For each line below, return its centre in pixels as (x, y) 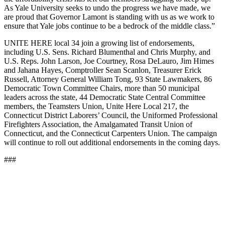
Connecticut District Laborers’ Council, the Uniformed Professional (111, 115)
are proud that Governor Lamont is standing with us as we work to (109, 17)
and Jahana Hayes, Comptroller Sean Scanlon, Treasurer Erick (103, 70)
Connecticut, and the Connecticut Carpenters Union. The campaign (110, 133)
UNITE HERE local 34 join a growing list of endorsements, (99, 43)
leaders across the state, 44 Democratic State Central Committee (105, 97)
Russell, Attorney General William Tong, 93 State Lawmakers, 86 (108, 79)
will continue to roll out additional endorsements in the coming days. (112, 142)
